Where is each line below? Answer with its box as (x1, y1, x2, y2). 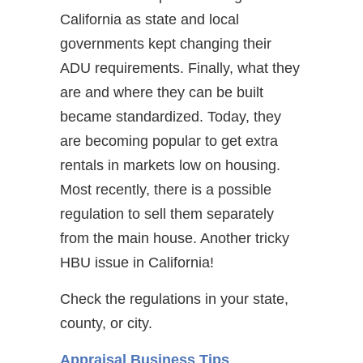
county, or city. (60, 315, 152, 331)
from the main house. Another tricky (60, 230, 289, 246)
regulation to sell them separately (60, 206, 274, 222)
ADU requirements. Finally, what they (60, 60, 300, 76)
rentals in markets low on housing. (60, 157, 280, 173)
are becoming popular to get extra (60, 133, 278, 149)
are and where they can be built (60, 84, 263, 100)
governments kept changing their (60, 36, 271, 52)
